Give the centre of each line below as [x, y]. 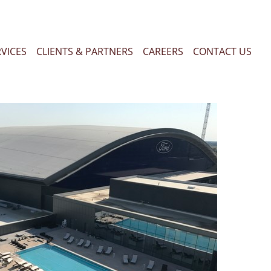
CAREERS [163, 51]
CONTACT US [222, 51]
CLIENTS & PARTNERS [85, 51]
